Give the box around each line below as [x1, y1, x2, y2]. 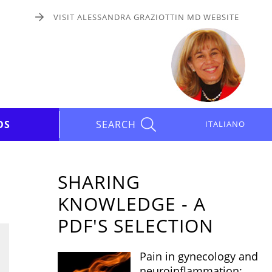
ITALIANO [205, 118, 246, 129]
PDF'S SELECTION [58, 213, 214, 238]
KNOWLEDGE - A [58, 191, 206, 216]
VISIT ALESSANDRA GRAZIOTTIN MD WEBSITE [53, 12, 240, 22]
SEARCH [95, 118, 136, 131]
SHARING [58, 169, 141, 194]
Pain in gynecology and [140, 249, 259, 263]
